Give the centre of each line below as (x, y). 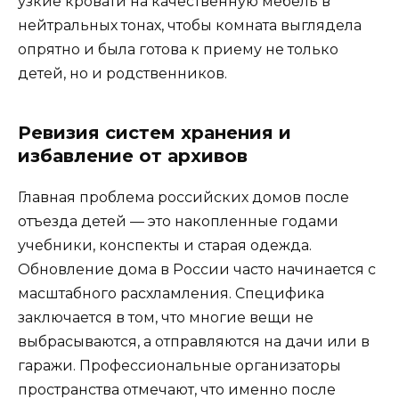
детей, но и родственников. (122, 74)
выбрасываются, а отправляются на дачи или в (194, 342)
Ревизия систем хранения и (155, 133)
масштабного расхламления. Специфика (171, 294)
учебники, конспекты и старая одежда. (165, 246)
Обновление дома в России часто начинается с (197, 270)
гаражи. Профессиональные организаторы (179, 366)
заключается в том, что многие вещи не (166, 318)
